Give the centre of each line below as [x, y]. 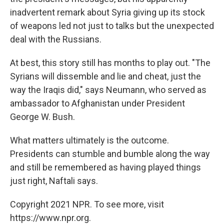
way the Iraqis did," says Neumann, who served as [108, 90]
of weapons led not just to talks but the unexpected [112, 26]
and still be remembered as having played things [105, 167]
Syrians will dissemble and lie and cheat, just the [105, 76]
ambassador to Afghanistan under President [97, 103]
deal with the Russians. [56, 39]
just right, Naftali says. [54, 181]
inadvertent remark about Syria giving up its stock [107, 12]
